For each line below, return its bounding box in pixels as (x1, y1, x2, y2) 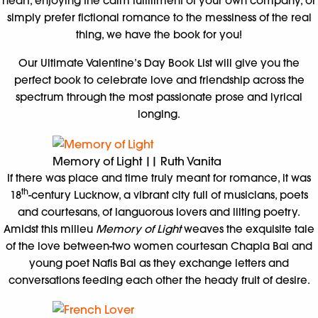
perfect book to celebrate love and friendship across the (13, 73, 305, 87)
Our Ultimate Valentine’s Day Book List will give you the (18, 56, 300, 70)
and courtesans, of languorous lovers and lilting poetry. (18, 204, 300, 219)
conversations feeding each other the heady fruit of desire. (8, 273, 310, 287)
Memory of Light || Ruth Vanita (53, 153, 221, 168)
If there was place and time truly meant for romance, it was (7, 170, 311, 185)
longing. (138, 107, 180, 121)
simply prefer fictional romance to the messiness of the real (6, 11, 312, 24)
